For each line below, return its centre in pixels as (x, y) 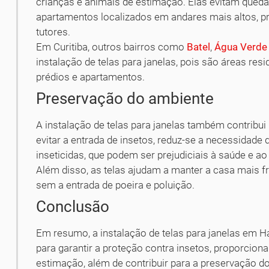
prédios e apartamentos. (91, 77)
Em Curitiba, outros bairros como (112, 47)
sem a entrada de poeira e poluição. (116, 185)
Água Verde (241, 47)
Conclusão (73, 207)
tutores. (53, 32)
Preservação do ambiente (125, 99)
